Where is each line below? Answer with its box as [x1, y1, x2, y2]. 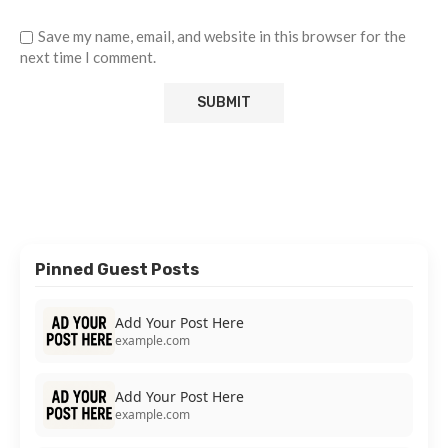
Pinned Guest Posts [35, 260, 199, 280]
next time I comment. [20, 48, 156, 67]
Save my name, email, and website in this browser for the [38, 27, 406, 46]
